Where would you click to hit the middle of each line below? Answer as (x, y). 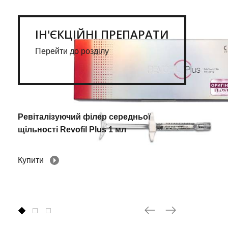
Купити (31, 160)
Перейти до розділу (72, 51)
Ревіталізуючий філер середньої (84, 117)
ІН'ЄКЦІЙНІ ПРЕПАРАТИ (102, 34)
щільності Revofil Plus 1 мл (72, 129)
